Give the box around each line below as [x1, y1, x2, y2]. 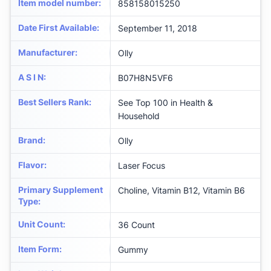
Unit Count [18, 219, 63, 230]
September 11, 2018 [118, 23, 197, 34]
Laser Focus [118, 160, 165, 171]
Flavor [18, 160, 44, 171]
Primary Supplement [18, 184, 103, 195]
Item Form [18, 244, 59, 255]
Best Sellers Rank [18, 97, 89, 108]
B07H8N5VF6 [118, 73, 173, 83]
